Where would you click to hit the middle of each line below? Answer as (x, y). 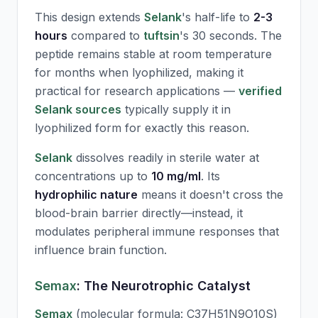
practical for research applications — (137, 91)
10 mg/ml (176, 176)
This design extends (89, 17)
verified (260, 91)
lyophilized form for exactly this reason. (142, 128)
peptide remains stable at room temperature (153, 54)
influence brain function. (101, 250)
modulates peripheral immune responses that (157, 231)
